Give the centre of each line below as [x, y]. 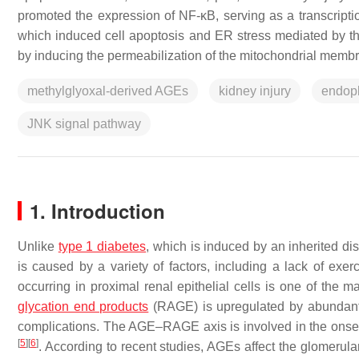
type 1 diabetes [102, 246]
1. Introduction [97, 211]
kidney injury [255, 91]
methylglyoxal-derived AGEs [108, 91]
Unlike [38, 246]
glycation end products [83, 307]
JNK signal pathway [84, 124]
